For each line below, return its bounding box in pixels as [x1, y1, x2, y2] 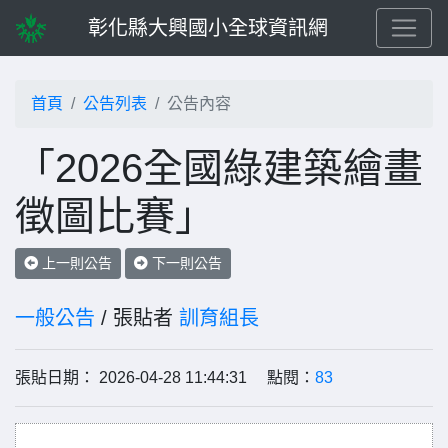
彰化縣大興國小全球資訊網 [88, 17, 328, 39]
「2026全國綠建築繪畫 [15, 146, 423, 190]
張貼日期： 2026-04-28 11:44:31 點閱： [15, 369, 315, 386]
